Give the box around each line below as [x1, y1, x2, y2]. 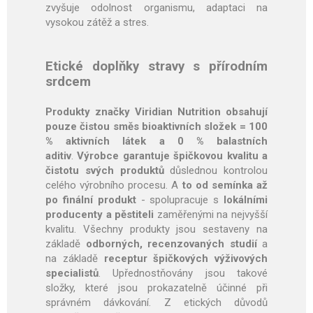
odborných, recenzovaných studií [80, 238, 257, 251]
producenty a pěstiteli [45, 208, 154, 221]
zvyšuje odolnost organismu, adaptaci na [45, 1, 268, 15]
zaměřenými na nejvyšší [154, 208, 268, 221]
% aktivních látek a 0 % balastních [45, 135, 268, 148]
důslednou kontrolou [170, 164, 268, 177]
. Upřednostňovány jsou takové [99, 267, 268, 280]
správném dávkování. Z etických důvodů [45, 296, 268, 310]
